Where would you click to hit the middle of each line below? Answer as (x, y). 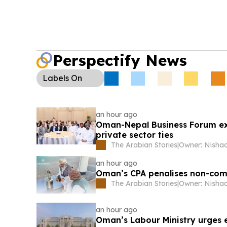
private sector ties (135, 135)
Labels (56, 78)
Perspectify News (120, 60)
